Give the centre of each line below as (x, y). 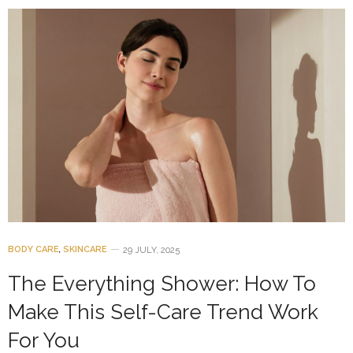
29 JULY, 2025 (151, 250)
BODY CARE (33, 250)
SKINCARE (85, 250)
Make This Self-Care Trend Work (163, 312)
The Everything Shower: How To (162, 284)
